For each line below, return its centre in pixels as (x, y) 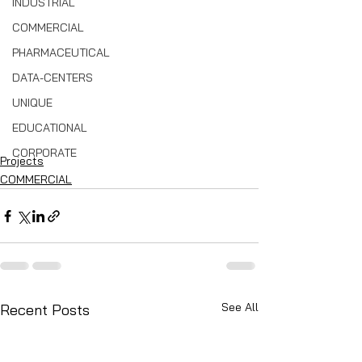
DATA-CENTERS (53, 78)
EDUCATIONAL (50, 128)
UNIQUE (32, 103)
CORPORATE (44, 153)
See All (240, 307)
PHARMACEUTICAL (61, 53)
